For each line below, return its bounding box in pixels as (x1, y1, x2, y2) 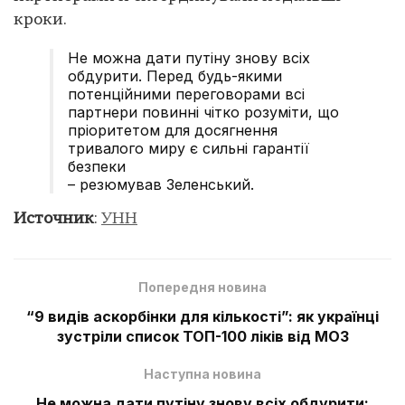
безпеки (68, 156, 130, 175)
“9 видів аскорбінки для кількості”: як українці (26, 306, 379, 325)
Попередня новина (138, 278, 267, 295)
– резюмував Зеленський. (68, 174, 254, 193)
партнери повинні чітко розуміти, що (68, 102, 339, 121)
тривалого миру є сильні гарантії (68, 138, 309, 157)
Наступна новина (144, 365, 261, 381)
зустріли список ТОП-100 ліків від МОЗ (56, 326, 349, 345)
